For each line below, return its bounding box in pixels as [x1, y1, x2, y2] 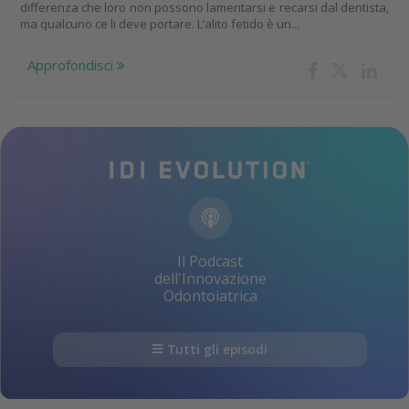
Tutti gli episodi [167, 341, 267, 358]
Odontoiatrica [163, 285, 257, 306]
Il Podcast [177, 250, 243, 271]
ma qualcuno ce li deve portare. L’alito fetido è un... [20, 16, 299, 33]
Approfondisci [27, 56, 117, 75]
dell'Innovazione [153, 267, 267, 288]
